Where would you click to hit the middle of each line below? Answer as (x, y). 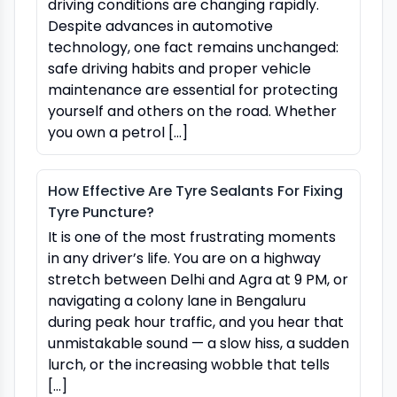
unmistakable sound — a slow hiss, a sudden (198, 343)
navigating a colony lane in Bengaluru (177, 300)
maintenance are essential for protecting (193, 90)
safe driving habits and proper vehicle (179, 68)
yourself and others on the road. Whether (192, 111)
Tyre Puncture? (101, 212)
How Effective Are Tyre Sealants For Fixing (195, 191)
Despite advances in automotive (160, 26)
